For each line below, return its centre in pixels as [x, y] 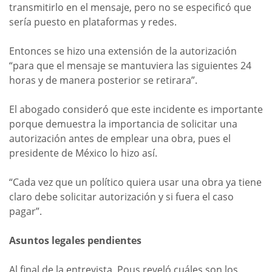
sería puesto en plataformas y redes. [93, 22]
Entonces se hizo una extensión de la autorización [123, 51]
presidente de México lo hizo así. [83, 153]
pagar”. [25, 211]
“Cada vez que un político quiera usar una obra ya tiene [135, 182]
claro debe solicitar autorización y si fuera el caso [121, 196]
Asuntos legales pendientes [75, 240]
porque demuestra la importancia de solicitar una [123, 124]
